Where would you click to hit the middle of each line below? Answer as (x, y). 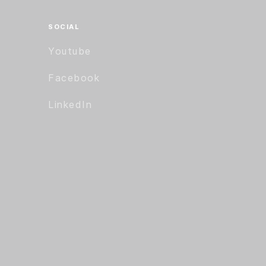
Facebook (74, 78)
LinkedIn (70, 104)
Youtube (70, 51)
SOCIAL (64, 27)
